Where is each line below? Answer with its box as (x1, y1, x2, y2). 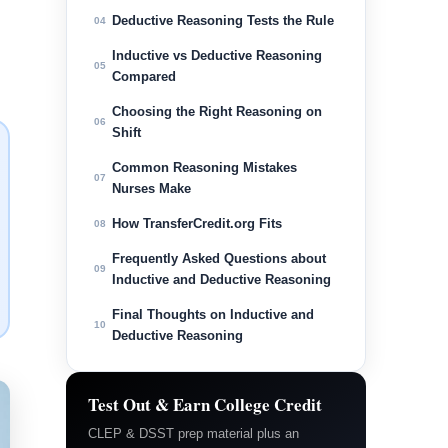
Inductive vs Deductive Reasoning (112, 48, 322, 64)
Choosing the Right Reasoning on (112, 104, 322, 120)
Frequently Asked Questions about (112, 251, 326, 267)
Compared (112, 69, 176, 85)
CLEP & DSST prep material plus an (88, 426, 299, 442)
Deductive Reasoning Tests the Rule (112, 13, 334, 29)
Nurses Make (112, 181, 191, 197)
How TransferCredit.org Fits (112, 216, 282, 232)
